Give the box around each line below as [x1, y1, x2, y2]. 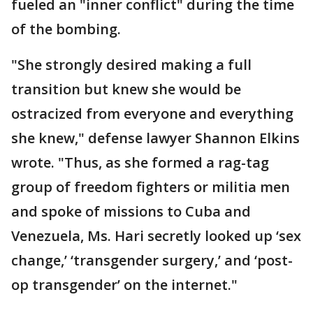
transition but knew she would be [11, 80, 241, 99]
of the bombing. [11, 20, 121, 38]
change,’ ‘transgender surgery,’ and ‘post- [11, 251, 293, 270]
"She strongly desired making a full [11, 55, 252, 74]
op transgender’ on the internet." [11, 275, 238, 294]
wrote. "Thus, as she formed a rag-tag [11, 153, 269, 172]
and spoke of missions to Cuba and [11, 202, 251, 221]
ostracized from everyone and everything [11, 104, 293, 123]
